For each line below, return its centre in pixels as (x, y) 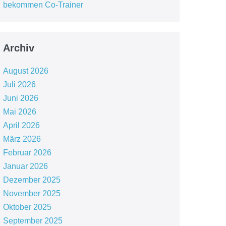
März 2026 (22, 139)
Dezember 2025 (32, 180)
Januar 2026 (25, 166)
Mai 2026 (19, 112)
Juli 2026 (19, 84)
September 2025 (33, 221)
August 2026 (25, 71)
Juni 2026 (20, 98)
